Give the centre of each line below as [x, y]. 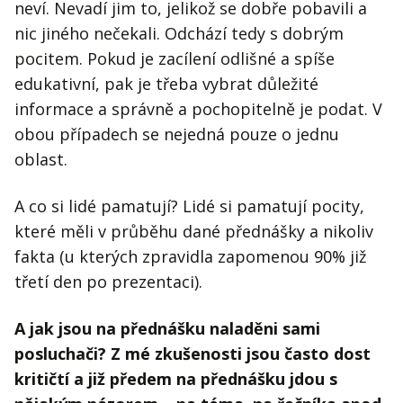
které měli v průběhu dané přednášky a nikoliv [194, 232]
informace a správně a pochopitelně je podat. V [198, 109]
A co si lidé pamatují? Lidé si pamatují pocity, [189, 206]
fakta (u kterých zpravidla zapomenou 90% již [190, 257]
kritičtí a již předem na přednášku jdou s [176, 379]
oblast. [41, 160]
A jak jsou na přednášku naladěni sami [167, 329]
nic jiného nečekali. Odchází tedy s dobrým [179, 34]
